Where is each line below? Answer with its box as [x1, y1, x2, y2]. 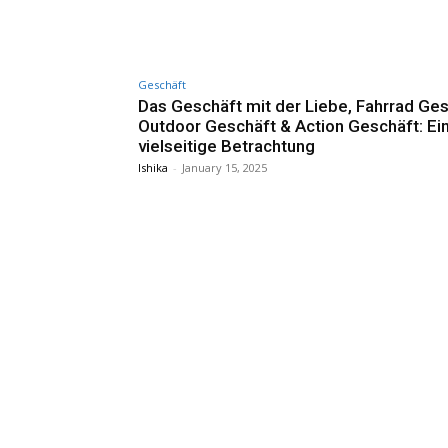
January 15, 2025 [182, 159, 267, 175]
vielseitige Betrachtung [138, 135, 315, 156]
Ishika [138, 159, 168, 175]
